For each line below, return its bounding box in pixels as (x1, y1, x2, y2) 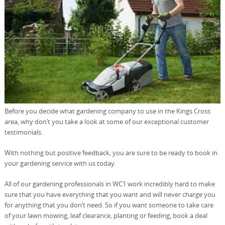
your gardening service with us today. (4, 158, 116, 168)
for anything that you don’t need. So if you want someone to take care (4, 200, 213, 209)
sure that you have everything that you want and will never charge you (4, 189, 215, 199)
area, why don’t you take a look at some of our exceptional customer (4, 117, 209, 126)
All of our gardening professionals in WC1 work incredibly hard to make (4, 179, 215, 188)
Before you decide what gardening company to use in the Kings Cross (4, 106, 210, 116)
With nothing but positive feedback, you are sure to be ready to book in (4, 148, 217, 157)
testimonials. (4, 127, 43, 137)
